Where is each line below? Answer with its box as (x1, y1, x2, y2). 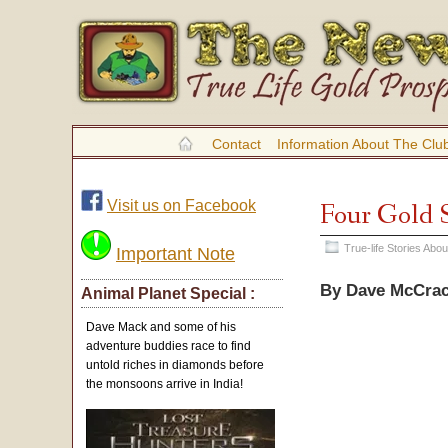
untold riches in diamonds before (86, 358, 265, 372)
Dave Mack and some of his (86, 320, 237, 334)
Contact (212, 136, 261, 152)
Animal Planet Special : (81, 285, 255, 302)
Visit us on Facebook (107, 197, 256, 214)
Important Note (116, 244, 235, 264)
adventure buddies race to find (86, 339, 252, 353)
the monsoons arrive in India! (86, 377, 244, 391)
